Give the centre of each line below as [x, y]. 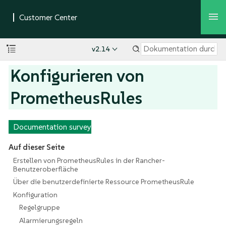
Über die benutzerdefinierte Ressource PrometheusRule [103, 182]
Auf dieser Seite [36, 147]
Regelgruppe [40, 208]
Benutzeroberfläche [45, 169]
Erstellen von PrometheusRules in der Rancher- [89, 160]
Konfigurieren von [77, 76]
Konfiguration [35, 194]
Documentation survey [52, 127]
